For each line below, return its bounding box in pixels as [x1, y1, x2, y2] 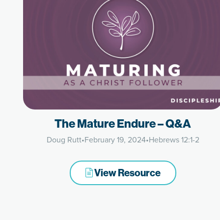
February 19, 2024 [84, 134, 146, 145]
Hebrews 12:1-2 [148, 134, 199, 145]
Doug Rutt [46, 134, 82, 145]
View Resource [92, 166, 161, 179]
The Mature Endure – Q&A [55, 116, 192, 131]
